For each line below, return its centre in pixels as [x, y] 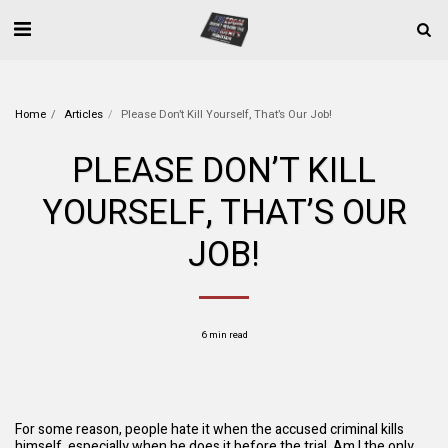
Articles [83, 114]
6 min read [224, 335]
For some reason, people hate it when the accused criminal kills [209, 429]
